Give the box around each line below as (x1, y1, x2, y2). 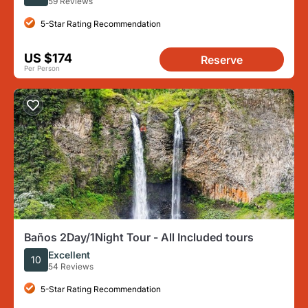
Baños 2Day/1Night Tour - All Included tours (24, 230, 254, 244)
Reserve (201, 53, 243, 67)
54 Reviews (48, 261, 93, 272)
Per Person (24, 64, 60, 72)
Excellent (48, 248, 90, 261)
